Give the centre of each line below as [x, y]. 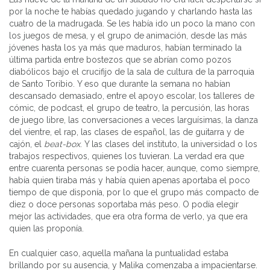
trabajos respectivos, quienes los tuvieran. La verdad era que [127, 156]
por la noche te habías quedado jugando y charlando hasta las [131, 11]
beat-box [62, 144]
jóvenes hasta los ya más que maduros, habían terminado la [125, 47]
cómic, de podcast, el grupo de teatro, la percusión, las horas [129, 108]
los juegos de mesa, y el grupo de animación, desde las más [128, 35]
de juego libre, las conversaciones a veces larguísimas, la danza [133, 120]
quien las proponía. [46, 228]
